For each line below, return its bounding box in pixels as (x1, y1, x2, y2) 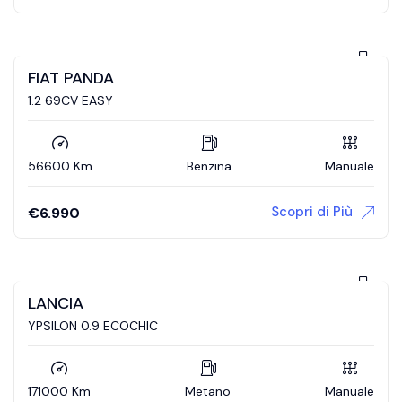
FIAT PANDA (28, 66, 114, 89)
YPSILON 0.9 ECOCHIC (28, 317, 158, 334)
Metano (185, 382, 231, 399)
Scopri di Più (271, 202, 353, 221)
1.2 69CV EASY (28, 92, 113, 109)
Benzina (186, 157, 232, 174)
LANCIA (28, 292, 83, 314)
